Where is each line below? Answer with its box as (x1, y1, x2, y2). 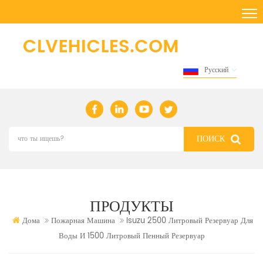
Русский (204, 64, 228, 76)
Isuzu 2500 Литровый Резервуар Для (126, 214, 253, 227)
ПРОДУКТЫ (89, 197, 174, 215)
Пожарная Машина (51, 214, 115, 227)
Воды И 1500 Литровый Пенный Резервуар (58, 230, 205, 242)
